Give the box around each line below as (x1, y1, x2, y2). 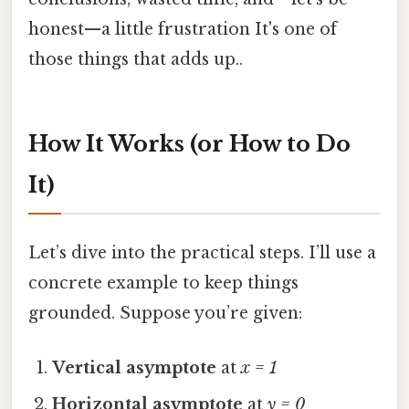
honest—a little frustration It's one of (28, 19, 337, 40)
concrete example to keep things (28, 273, 299, 294)
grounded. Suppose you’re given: (28, 303, 302, 324)
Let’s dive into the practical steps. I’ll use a (28, 243, 376, 264)
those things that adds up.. (28, 49, 243, 70)
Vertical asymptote (52, 357, 217, 378)
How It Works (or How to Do (28, 131, 351, 158)
